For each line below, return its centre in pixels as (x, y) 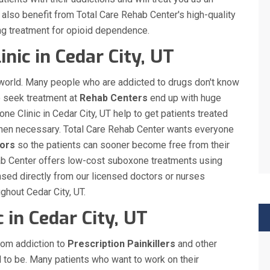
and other (196, 243)
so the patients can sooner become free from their (122, 145)
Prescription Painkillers (121, 243)
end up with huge (184, 98)
